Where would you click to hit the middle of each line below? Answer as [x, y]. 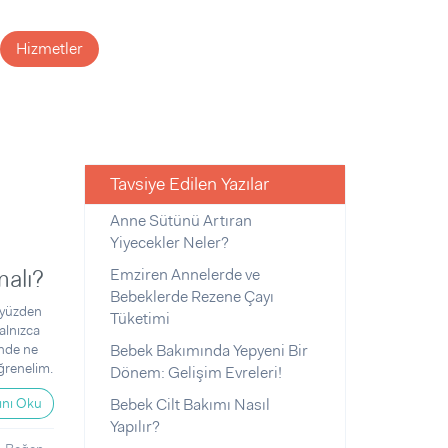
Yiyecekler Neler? [169, 242]
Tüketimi [139, 318]
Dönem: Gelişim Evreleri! [195, 372]
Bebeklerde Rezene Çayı [191, 296]
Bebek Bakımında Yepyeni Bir [208, 350]
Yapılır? [134, 426]
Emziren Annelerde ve [184, 274]
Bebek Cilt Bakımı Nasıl [189, 404]
